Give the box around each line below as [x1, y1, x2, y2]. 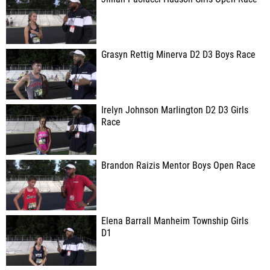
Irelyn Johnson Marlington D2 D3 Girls [101, 105, 248, 116]
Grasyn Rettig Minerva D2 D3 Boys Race [101, 49, 256, 60]
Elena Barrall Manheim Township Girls [101, 216, 248, 227]
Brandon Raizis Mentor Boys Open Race [101, 160, 256, 171]
